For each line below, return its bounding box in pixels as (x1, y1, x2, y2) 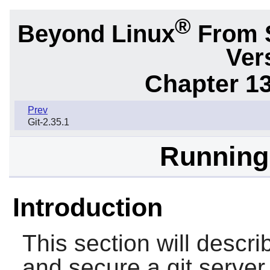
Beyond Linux (17, 20, 175, 47)
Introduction (12, 193, 163, 222)
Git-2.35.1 (28, 117, 69, 128)
